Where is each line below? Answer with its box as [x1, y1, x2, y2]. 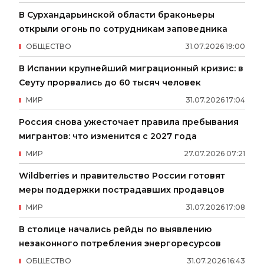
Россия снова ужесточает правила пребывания [19, 116, 239, 127]
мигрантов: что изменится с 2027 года [19, 130, 197, 141]
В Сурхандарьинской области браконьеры [19, 9, 214, 20]
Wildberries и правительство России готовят [19, 170, 225, 181]
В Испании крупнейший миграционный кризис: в [19, 62, 243, 74]
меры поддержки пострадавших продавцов [19, 184, 225, 195]
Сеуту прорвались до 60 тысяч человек [19, 77, 201, 88]
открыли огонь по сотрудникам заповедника [19, 23, 227, 34]
